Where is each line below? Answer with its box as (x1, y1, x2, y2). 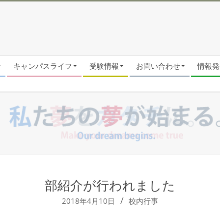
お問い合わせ (136, 62, 180, 71)
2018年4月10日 (62, 195, 115, 206)
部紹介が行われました (45, 178, 175, 193)
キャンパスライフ (13, 62, 72, 71)
